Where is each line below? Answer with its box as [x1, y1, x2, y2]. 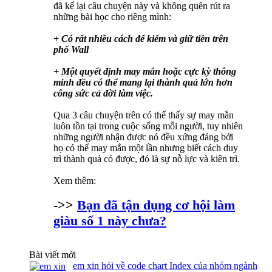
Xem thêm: [53, 175, 96, 186]
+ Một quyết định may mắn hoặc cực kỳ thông [53, 66, 236, 77]
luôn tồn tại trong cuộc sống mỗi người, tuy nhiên [53, 121, 243, 132]
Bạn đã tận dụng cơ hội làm [77, 197, 235, 213]
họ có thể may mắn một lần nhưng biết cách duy [53, 143, 238, 154]
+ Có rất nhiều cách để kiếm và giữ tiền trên [53, 33, 228, 44]
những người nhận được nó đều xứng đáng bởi [53, 132, 233, 143]
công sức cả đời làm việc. [53, 88, 153, 99]
